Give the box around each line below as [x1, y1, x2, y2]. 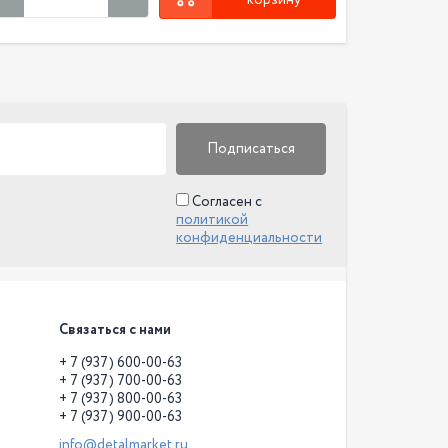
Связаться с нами [58, 319, 171, 340]
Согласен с [189, 191, 263, 212]
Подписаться [207, 138, 296, 159]
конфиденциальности [176, 227, 323, 248]
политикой [176, 209, 249, 230]
